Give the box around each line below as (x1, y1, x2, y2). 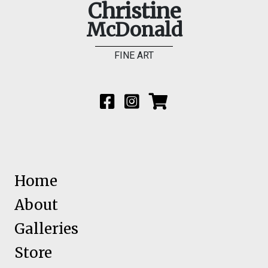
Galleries (14, 219, 78, 238)
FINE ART (114, 49, 154, 61)
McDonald (86, 17, 182, 42)
